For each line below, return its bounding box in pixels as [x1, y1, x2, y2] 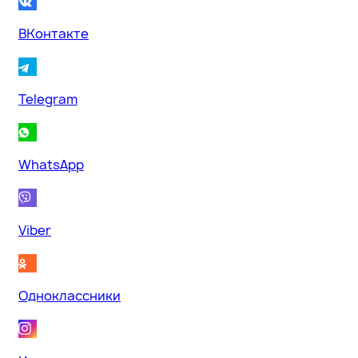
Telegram [18, 90, 78, 108]
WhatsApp [18, 156, 84, 173]
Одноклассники [18, 287, 121, 304]
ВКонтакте [18, 25, 89, 42]
